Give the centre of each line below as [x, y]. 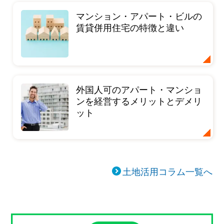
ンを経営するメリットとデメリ [139, 101]
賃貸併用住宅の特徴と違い [130, 27]
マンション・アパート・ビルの [139, 16]
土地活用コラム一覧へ [168, 171]
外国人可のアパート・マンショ [139, 89]
